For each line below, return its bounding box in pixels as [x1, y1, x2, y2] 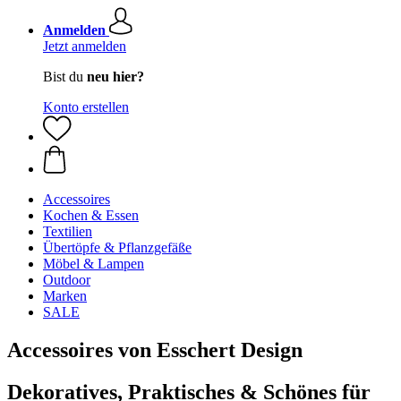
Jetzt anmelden [43, 38, 126, 54]
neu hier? [87, 69, 144, 84]
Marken [43, 288, 87, 303]
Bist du [43, 69, 87, 84]
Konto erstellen [43, 99, 129, 115]
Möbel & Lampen [43, 256, 144, 271]
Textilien [43, 224, 92, 239]
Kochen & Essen [43, 208, 139, 223]
